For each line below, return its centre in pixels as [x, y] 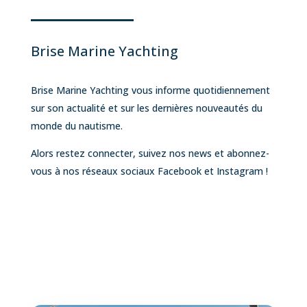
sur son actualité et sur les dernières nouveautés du [146, 108]
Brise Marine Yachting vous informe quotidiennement [150, 90]
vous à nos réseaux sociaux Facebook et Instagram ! [149, 171]
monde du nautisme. [76, 125]
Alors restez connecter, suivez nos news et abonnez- [150, 153]
